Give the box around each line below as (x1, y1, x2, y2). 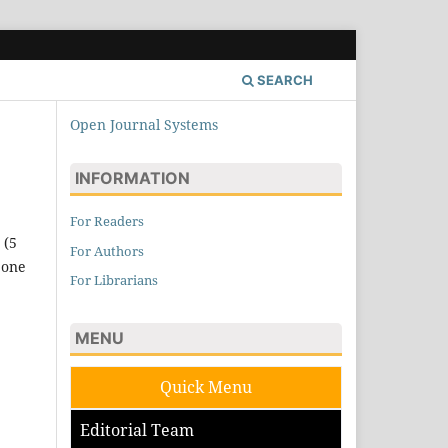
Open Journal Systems (70, 114, 218, 134)
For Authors (70, 241, 144, 260)
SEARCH (254, 71, 313, 88)
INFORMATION (75, 167, 190, 188)
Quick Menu (160, 376, 252, 399)
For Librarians (70, 271, 158, 290)
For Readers (70, 211, 144, 230)
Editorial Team (80, 419, 194, 442)
